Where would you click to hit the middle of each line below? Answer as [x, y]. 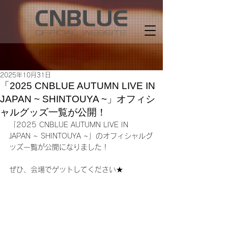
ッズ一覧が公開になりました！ [59, 147]
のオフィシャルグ [124, 136]
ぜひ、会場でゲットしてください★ [66, 169]
